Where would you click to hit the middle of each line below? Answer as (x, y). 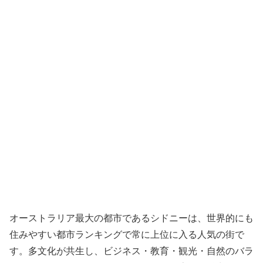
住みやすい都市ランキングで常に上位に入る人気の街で (127, 234)
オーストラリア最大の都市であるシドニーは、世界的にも (131, 218)
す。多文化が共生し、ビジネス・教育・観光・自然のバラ (131, 251)
